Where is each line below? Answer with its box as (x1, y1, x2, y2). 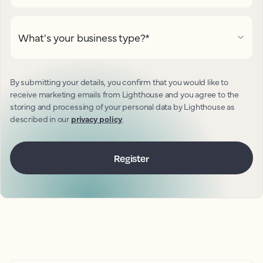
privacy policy (70, 113, 123, 124)
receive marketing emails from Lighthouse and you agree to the (10, 88, 240, 100)
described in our (10, 113, 71, 124)
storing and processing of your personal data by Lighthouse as (10, 100, 235, 112)
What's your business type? (18, 30, 146, 45)
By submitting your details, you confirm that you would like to (10, 76, 228, 87)
